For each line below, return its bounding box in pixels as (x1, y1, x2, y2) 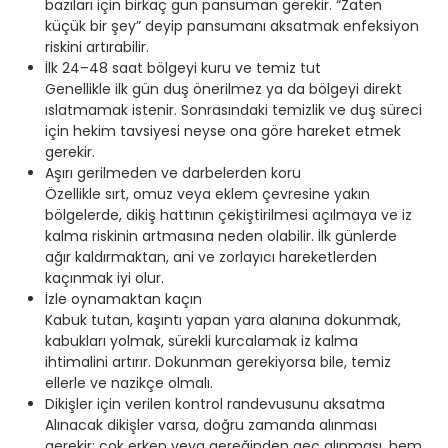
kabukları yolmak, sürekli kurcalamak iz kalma (45, 331, 358, 352)
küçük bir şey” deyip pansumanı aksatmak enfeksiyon (45, 16, 419, 37)
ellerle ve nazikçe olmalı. (45, 373, 213, 394)
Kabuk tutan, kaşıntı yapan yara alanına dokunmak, (45, 310, 401, 331)
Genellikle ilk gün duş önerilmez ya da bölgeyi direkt (45, 79, 402, 100)
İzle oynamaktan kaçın (45, 289, 202, 310)
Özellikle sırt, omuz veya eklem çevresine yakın (45, 184, 370, 205)
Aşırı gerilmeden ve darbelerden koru (45, 163, 301, 184)
